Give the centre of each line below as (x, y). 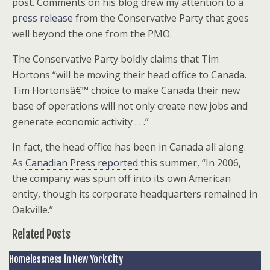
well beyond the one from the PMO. (92, 34)
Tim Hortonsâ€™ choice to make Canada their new (126, 90)
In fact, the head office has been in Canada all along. (129, 147)
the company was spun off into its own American (121, 178)
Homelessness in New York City (66, 259)
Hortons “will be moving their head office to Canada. (129, 75)
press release (44, 18)
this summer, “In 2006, (191, 163)
